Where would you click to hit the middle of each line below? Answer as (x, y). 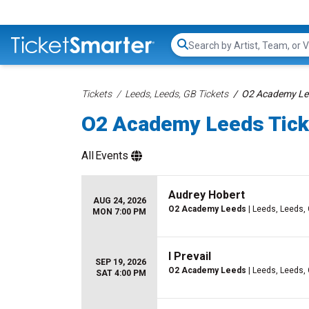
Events (112, 156)
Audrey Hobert (207, 195)
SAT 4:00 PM (121, 273)
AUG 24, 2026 (120, 201)
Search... (207, 52)
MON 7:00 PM (119, 212)
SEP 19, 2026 (121, 262)
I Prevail (190, 256)
